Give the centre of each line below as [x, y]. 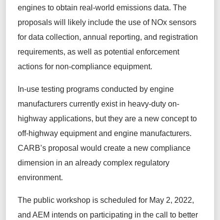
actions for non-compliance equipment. [86, 66]
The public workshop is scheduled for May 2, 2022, [106, 200]
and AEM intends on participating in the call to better [108, 215]
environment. [42, 177]
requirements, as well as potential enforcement [98, 52]
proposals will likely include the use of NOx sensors [107, 22]
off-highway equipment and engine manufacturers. [105, 133]
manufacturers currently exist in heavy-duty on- [98, 104]
